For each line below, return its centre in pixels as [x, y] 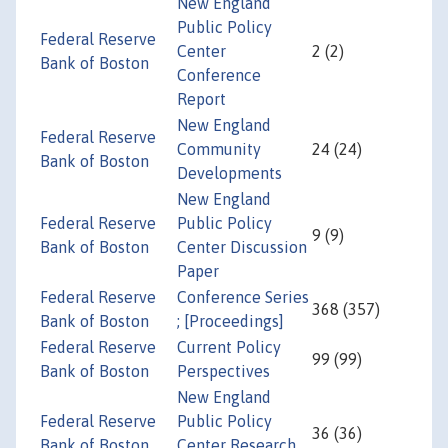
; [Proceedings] [230, 321]
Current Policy [229, 347]
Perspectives [223, 371]
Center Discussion [242, 247]
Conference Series [243, 297]
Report [201, 99]
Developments [229, 173]
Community [219, 149]
